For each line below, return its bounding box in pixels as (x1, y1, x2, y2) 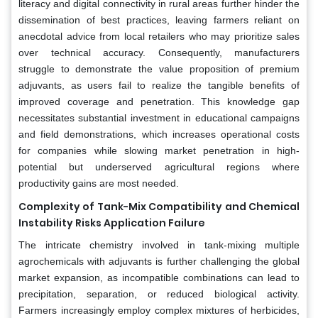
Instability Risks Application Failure (18, 215, 205, 230)
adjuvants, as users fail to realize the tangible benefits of (18, 79, 300, 91)
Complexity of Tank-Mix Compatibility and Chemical (18, 199, 300, 214)
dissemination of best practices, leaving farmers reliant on (18, 13, 300, 26)
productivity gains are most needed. (18, 177, 179, 189)
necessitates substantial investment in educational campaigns (18, 111, 300, 124)
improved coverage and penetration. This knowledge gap (18, 95, 300, 107)
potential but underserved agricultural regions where (18, 160, 300, 172)
